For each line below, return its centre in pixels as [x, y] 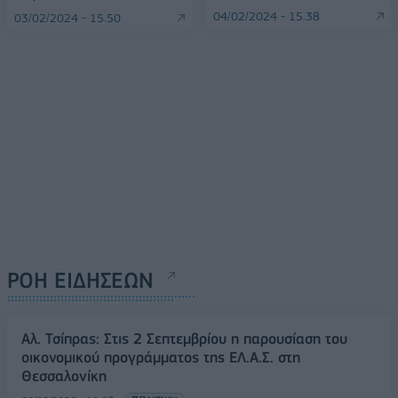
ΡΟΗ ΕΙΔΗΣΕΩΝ [80, 280]
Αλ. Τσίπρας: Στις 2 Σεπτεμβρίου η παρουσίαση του [184, 338]
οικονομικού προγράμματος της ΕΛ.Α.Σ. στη [161, 357]
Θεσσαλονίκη [64, 375]
